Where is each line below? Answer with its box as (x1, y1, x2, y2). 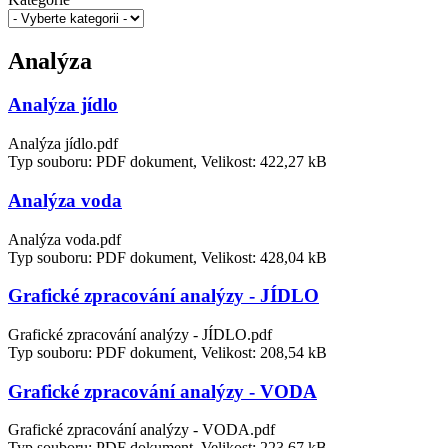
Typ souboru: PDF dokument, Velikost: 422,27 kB (8, 153, 327, 171)
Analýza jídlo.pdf (8, 135, 118, 153)
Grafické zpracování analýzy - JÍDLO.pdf (8, 326, 272, 343)
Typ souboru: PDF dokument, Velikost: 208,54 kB (8, 344, 327, 361)
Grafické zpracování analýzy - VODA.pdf (8, 421, 275, 439)
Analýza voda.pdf (8, 230, 121, 248)
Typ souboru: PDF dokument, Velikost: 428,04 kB (8, 248, 327, 266)
